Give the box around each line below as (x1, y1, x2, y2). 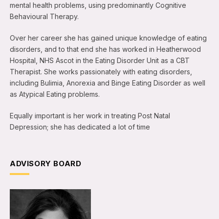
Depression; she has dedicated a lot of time (10, 123, 150, 131)
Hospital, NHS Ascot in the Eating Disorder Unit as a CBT (10, 56, 190, 65)
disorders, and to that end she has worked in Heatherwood (10, 45, 201, 54)
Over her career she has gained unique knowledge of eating (10, 34, 207, 43)
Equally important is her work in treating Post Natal (10, 111, 170, 120)
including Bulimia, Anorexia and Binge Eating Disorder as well (10, 79, 205, 88)
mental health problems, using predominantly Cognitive (10, 1, 186, 10)
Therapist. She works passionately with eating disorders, (10, 67, 192, 76)
